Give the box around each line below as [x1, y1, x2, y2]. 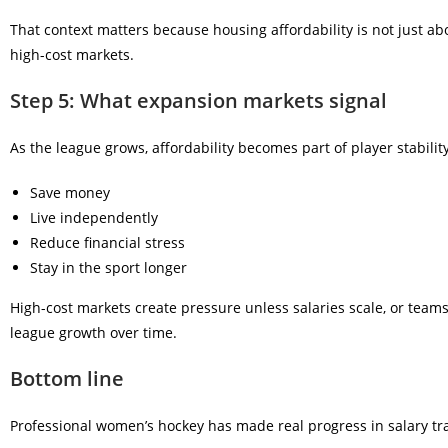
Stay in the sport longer [30, 258, 187, 278]
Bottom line [10, 365, 124, 393]
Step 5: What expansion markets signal [10, 87, 387, 115]
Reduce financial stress [30, 233, 185, 253]
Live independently [30, 208, 158, 228]
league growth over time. [10, 323, 177, 343]
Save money [30, 183, 110, 203]
